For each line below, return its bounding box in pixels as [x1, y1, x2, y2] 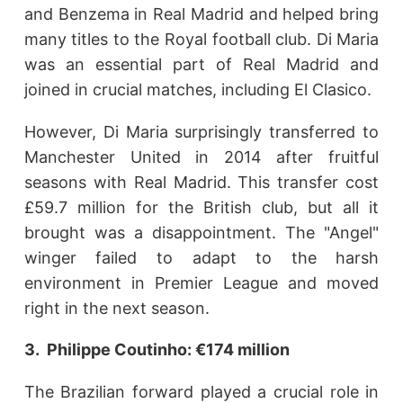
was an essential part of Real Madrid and [23, 55, 380, 75]
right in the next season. [23, 298, 210, 318]
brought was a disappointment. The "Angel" [23, 222, 380, 242]
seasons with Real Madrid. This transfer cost [23, 172, 380, 192]
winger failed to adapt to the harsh [23, 247, 380, 267]
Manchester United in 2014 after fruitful [23, 147, 380, 166]
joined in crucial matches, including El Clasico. [23, 80, 372, 100]
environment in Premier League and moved [23, 273, 380, 292]
